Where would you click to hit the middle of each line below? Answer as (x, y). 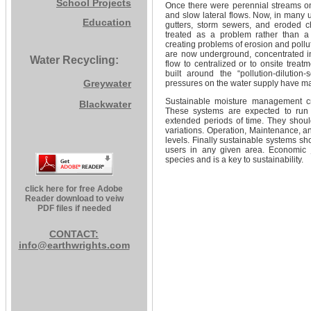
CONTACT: (74, 234)
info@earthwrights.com (74, 245)
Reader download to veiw (74, 199)
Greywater (107, 83)
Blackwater (105, 104)
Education (107, 22)
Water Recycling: (74, 60)
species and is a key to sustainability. (234, 160)
